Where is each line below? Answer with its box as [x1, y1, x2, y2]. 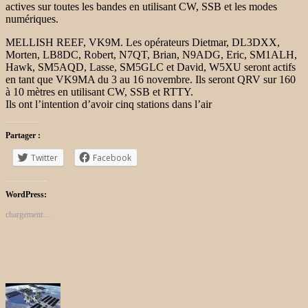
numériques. [5, 12, 58, 25]
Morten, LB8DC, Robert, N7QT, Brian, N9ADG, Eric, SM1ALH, [5, 48, 297, 60]
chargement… [5, 209, 51, 219]
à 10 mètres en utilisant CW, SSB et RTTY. [5, 85, 193, 98]
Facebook [93, 151, 131, 164]
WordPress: [5, 189, 47, 199]
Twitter [31, 151, 58, 164]
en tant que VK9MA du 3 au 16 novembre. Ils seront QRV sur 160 [5, 73, 296, 85]
